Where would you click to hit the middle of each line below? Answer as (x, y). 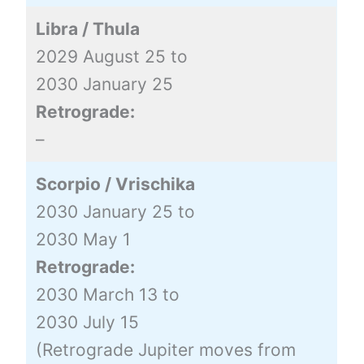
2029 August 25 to (111, 56)
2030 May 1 (83, 239)
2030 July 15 (87, 322)
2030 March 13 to (107, 294)
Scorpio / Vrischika (115, 184)
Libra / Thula (87, 28)
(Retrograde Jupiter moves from (165, 349)
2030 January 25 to (115, 211)
